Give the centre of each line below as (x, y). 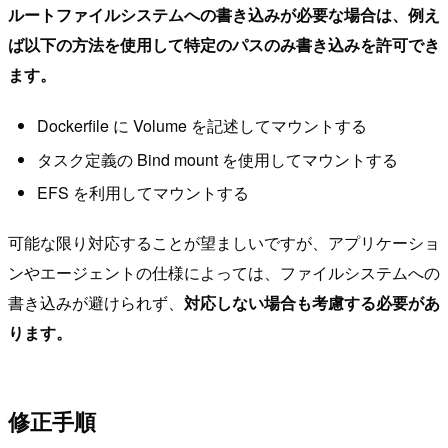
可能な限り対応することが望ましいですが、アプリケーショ (224, 243)
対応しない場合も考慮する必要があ (312, 303)
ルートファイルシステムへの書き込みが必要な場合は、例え (224, 14)
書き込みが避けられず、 (96, 303)
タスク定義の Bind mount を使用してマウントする (217, 159)
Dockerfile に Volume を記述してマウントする (201, 126)
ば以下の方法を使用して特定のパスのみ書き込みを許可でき (224, 44)
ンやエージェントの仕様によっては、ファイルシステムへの (224, 273)
